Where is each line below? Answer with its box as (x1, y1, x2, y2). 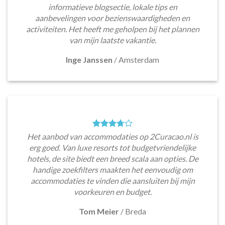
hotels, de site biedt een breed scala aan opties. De (27, 153, 198, 163)
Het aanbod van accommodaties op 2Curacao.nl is (27, 131, 198, 141)
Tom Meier (79, 206, 119, 216)
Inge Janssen (66, 54, 113, 64)
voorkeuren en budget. (73, 186, 152, 196)
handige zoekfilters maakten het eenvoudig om (32, 164, 193, 174)
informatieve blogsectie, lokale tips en (48, 2, 177, 12)
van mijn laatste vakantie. (69, 35, 156, 45)
